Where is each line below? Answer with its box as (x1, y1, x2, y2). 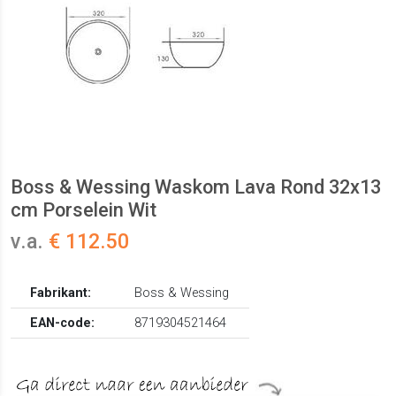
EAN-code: (30, 316, 95, 331)
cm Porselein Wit (11, 199, 156, 222)
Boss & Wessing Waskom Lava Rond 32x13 (11, 176, 381, 199)
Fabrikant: (30, 286, 92, 301)
